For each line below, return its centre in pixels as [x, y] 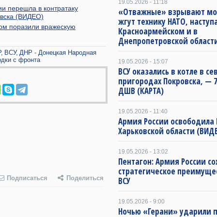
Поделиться [85, 178]
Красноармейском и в [158, 31]
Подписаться [27, 178]
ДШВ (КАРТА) [141, 91]
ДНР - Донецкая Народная [58, 52]
